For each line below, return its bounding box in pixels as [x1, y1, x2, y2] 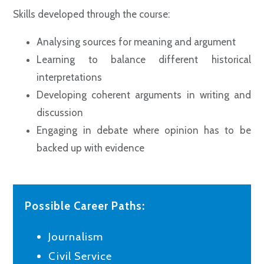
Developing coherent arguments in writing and [37, 89, 251, 101]
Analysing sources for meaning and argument [37, 36, 236, 48]
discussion [37, 107, 84, 118]
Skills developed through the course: [13, 8, 170, 20]
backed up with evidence [37, 142, 145, 154]
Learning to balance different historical [37, 54, 251, 65]
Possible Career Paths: [25, 199, 146, 213]
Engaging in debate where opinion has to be [37, 124, 251, 136]
